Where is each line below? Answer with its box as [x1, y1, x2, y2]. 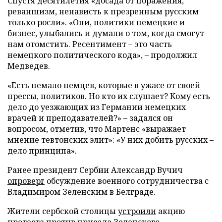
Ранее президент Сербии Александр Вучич [7, 164, 183, 175]
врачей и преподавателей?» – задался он [7, 112, 173, 123]
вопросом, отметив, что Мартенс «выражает [7, 123, 186, 134]
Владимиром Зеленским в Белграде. [7, 186, 156, 197]
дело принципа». [7, 145, 77, 156]
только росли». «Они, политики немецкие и [7, 16, 185, 28]
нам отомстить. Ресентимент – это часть [7, 38, 172, 50]
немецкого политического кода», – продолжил [7, 49, 197, 60]
